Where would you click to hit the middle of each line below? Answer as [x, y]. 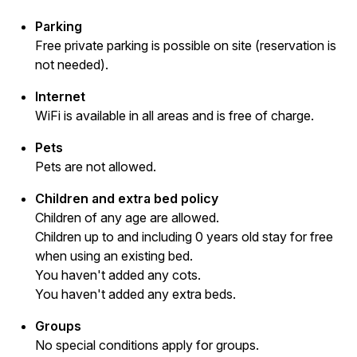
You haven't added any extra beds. [135, 294]
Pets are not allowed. [96, 167]
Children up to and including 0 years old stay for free [184, 237]
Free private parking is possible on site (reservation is [186, 45]
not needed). [72, 65]
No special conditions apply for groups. [147, 345]
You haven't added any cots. [118, 275]
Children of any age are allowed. [127, 218]
